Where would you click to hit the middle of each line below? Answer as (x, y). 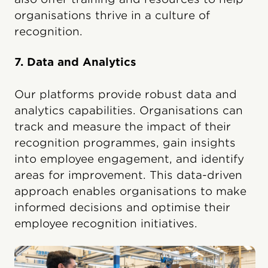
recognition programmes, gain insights (125, 142)
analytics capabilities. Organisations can (129, 110)
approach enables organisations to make (130, 191)
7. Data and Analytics (75, 62)
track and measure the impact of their (123, 126)
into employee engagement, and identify (129, 159)
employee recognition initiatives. (106, 223)
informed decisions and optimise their (122, 207)
